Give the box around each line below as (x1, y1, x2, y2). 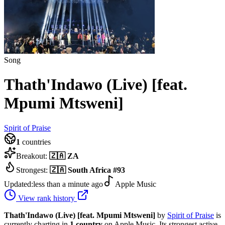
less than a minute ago (33, 179, 103, 188)
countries (20, 137, 51, 146)
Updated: (4, 179, 33, 188)
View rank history (16, 193, 77, 202)
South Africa (68, 165, 111, 174)
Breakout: (16, 151, 49, 160)
